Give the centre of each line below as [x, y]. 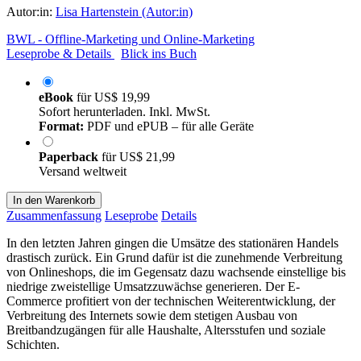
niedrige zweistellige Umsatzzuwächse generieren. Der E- [153, 286]
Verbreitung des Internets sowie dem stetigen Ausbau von [152, 315]
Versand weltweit [83, 171]
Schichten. [33, 344]
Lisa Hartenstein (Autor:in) [124, 11]
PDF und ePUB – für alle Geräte [169, 126]
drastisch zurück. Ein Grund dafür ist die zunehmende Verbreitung [174, 257]
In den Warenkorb [54, 200]
